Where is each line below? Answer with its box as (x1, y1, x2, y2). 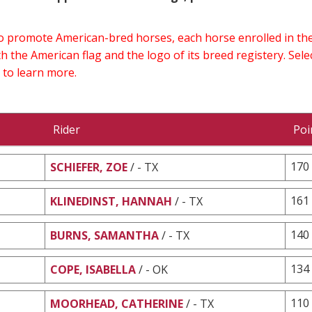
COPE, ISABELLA (50, 261, 136, 277)
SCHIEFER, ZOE (50, 159, 127, 175)
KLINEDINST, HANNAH (50, 193, 172, 209)
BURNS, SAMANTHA (50, 227, 159, 243)
